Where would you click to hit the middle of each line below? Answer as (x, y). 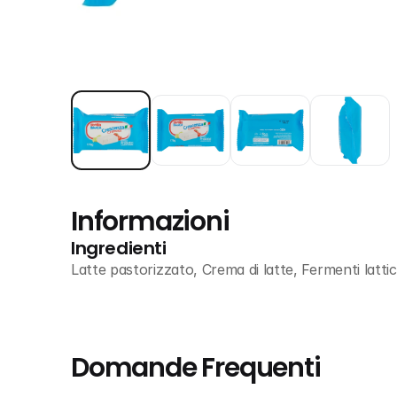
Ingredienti (119, 248)
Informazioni (150, 222)
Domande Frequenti (196, 368)
